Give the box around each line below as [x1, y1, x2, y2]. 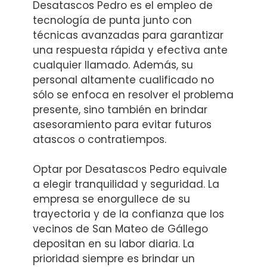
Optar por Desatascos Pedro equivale [33, 162, 227, 177]
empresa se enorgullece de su [33, 192, 190, 207]
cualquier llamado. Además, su [33, 57, 193, 72]
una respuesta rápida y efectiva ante [33, 42, 228, 57]
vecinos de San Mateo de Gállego [33, 222, 208, 237]
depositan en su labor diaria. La [33, 237, 194, 252]
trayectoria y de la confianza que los [33, 207, 224, 222]
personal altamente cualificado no [33, 72, 214, 87]
